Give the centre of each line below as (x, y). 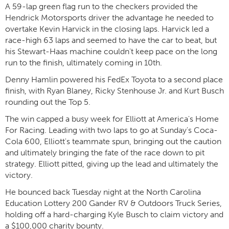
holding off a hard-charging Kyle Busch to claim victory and (114, 214)
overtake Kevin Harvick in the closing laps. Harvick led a (107, 29)
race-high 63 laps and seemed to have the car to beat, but (111, 40)
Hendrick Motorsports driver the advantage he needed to (109, 18)
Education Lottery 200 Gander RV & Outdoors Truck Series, (113, 203)
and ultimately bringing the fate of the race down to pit (105, 153)
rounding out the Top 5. (48, 102)
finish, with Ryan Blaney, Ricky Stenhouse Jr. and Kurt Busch (114, 91)
